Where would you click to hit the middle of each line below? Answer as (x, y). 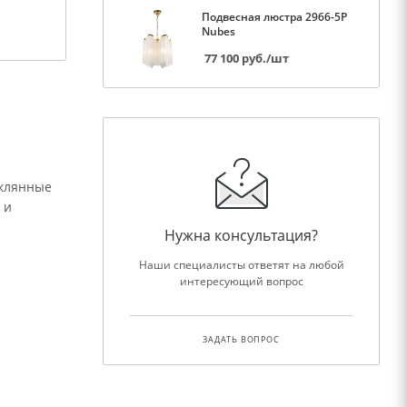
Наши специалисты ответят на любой (241, 264)
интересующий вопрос (241, 281)
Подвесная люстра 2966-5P (274, 16)
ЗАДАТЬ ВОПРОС (241, 339)
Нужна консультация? (241, 235)
